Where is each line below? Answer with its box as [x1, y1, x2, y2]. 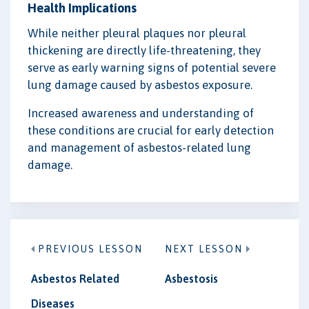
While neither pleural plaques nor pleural [28, 26, 246, 40]
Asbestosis [165, 272, 218, 285]
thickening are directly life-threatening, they [28, 43, 261, 57]
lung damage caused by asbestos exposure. [28, 77, 252, 92]
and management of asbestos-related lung [28, 140, 251, 154]
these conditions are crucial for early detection [28, 123, 274, 137]
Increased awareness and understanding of [28, 106, 254, 120]
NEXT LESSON [165, 243, 243, 255]
